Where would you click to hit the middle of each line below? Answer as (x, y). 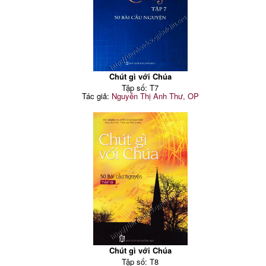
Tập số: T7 (140, 88)
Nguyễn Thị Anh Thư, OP (155, 96)
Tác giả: (96, 96)
